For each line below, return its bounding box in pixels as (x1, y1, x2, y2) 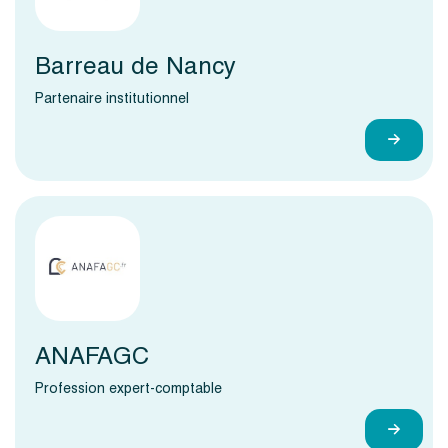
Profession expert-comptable (35, 376, 222, 400)
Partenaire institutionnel (35, 86, 189, 110)
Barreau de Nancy (35, 46, 236, 86)
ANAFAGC (35, 336, 149, 376)
